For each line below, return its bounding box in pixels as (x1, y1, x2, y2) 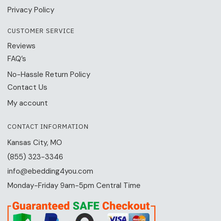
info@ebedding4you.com (7, 166, 93, 177)
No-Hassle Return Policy (7, 70, 90, 80)
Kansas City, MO (7, 138, 62, 148)
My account (7, 98, 48, 109)
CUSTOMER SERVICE (7, 27, 74, 36)
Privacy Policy (7, 5, 54, 15)
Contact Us (7, 82, 47, 93)
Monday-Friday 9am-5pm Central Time (7, 181, 141, 191)
